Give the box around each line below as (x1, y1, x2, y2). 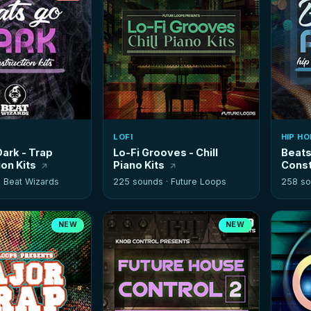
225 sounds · (113, 176, 171, 187)
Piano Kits (113, 159, 165, 171)
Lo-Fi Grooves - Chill (113, 146, 219, 159)
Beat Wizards (3, 176, 60, 187)
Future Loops (171, 176, 227, 187)
